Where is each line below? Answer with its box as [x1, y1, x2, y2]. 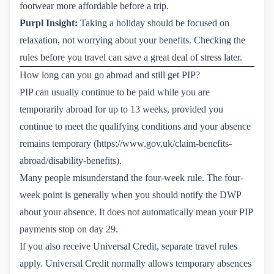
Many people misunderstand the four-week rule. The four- [20, 172, 243, 183]
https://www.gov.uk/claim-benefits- [97, 138, 232, 149]
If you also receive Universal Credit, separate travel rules [20, 240, 237, 251]
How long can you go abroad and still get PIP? [20, 69, 200, 80]
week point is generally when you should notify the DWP [20, 189, 241, 200]
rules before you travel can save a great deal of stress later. [20, 51, 242, 62]
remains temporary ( [20, 138, 97, 149]
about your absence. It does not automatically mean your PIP [20, 206, 253, 217]
